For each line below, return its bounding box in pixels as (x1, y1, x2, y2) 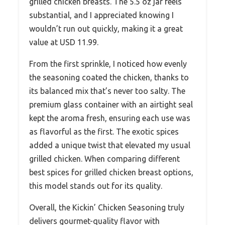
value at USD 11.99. (29, 37, 98, 47)
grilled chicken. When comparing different (29, 154, 180, 163)
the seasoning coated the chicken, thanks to (29, 72, 189, 82)
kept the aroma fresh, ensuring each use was (29, 113, 190, 123)
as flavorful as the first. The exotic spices (29, 127, 179, 136)
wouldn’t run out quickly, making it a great (29, 24, 183, 33)
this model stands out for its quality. (29, 181, 162, 190)
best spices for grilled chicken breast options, (29, 167, 193, 177)
